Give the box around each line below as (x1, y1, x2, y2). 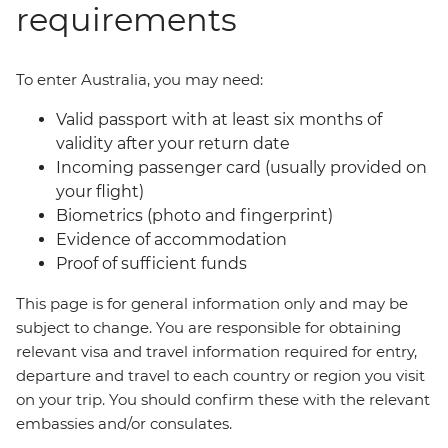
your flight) (56, 182, 144, 201)
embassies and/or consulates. (16, 414, 232, 433)
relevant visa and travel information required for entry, (16, 342, 417, 361)
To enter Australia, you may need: (16, 70, 263, 89)
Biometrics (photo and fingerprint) (56, 206, 333, 225)
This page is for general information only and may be (16, 294, 408, 313)
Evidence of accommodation (56, 230, 287, 249)
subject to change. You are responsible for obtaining (16, 318, 401, 337)
